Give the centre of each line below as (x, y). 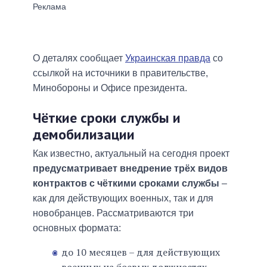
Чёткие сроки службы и (107, 117)
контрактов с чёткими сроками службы (126, 183)
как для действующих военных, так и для (123, 198)
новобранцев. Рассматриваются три (113, 213)
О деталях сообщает (79, 58)
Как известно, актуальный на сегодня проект (131, 153)
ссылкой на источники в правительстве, (120, 73)
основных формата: (77, 228)
